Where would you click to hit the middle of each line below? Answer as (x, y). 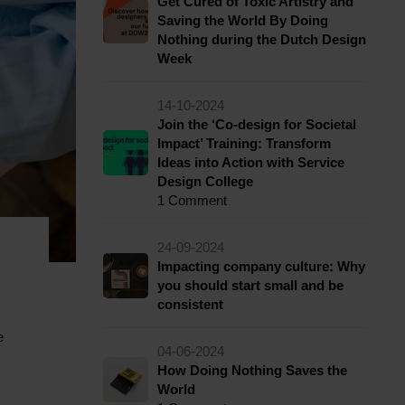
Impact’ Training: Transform (244, 143)
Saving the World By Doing (242, 20)
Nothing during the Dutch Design (261, 39)
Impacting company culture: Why (261, 266)
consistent (190, 304)
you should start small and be (250, 285)
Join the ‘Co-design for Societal (256, 124)
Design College (205, 181)
